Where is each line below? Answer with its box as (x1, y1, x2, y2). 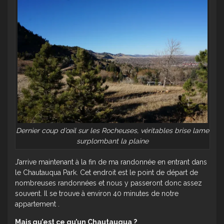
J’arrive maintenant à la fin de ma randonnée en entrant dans (15, 157, 207, 166)
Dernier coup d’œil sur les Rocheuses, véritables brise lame (16, 126, 209, 134)
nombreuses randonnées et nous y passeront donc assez (15, 178, 202, 187)
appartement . (15, 199, 59, 208)
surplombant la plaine (76, 136, 148, 145)
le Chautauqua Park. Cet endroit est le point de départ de (15, 168, 198, 176)
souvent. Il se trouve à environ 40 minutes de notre (15, 189, 178, 197)
